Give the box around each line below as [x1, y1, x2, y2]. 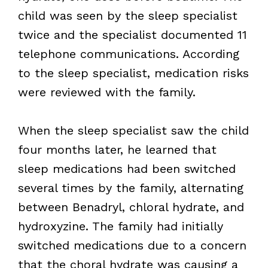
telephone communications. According [17, 46, 239, 61]
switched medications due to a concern [17, 237, 246, 252]
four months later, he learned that [17, 142, 217, 157]
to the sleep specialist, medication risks [17, 65, 249, 80]
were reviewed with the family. [17, 84, 196, 99]
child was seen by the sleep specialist [17, 8, 237, 23]
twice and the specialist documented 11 [17, 27, 247, 42]
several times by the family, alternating [17, 180, 243, 195]
